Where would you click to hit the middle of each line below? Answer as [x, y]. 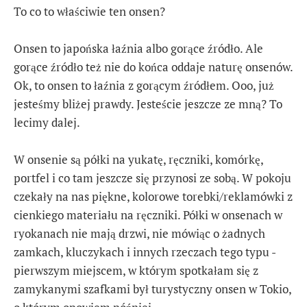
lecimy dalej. [47, 122]
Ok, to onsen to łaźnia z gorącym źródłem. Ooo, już [144, 85]
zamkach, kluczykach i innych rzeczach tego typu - [145, 252]
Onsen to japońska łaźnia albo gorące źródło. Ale [138, 48]
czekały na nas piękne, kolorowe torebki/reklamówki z [153, 197]
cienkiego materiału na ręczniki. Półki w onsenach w [148, 215]
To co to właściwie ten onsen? [89, 11]
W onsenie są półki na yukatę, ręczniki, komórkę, [138, 160]
